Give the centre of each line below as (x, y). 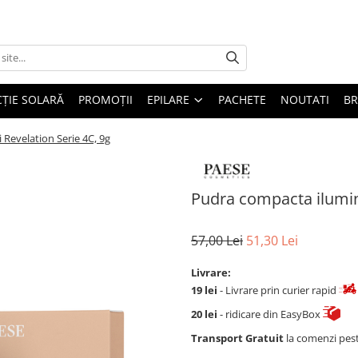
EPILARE (168, 99)
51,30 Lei (272, 241)
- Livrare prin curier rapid (278, 290)
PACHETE (242, 99)
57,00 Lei (217, 241)
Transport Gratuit (237, 338)
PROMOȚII (105, 99)
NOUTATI (305, 99)
